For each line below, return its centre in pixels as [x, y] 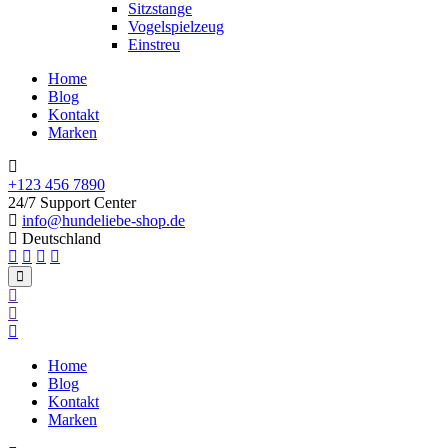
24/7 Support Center [72, 202]
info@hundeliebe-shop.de [103, 220]
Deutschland [59, 238]
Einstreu [154, 44]
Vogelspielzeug [176, 26]
